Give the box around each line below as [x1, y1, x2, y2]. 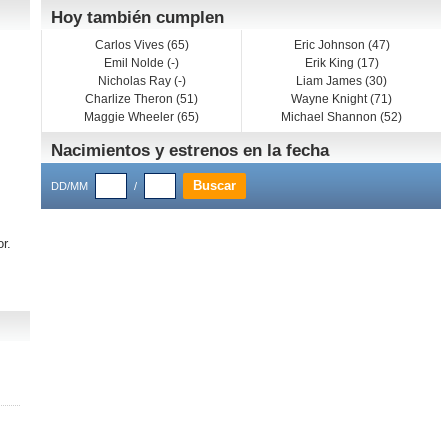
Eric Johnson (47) [293, 38, 390, 52]
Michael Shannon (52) [281, 110, 402, 124]
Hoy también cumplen [51, 8, 224, 27]
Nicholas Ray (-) [97, 74, 186, 88]
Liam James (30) [296, 74, 387, 88]
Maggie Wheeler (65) [84, 110, 199, 124]
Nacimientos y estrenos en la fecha [51, 141, 329, 160]
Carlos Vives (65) [94, 38, 189, 52]
